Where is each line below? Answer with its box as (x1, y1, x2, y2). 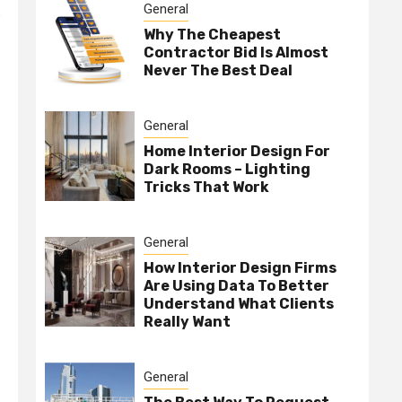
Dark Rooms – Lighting (144, 161, 310, 179)
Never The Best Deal (144, 62, 293, 80)
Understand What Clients (144, 295, 334, 313)
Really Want (144, 313, 231, 331)
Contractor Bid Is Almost (144, 44, 328, 62)
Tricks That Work (144, 179, 269, 197)
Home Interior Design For (144, 143, 330, 161)
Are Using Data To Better (144, 277, 329, 295)
